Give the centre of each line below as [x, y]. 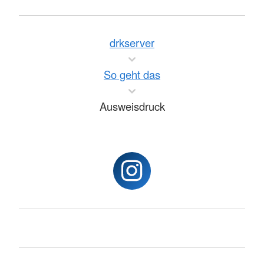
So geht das [132, 75]
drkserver [132, 43]
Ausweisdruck [132, 106]
